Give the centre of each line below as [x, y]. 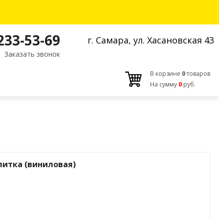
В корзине [166, 73]
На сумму [164, 84]
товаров [198, 73]
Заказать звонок [33, 54]
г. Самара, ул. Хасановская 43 [151, 40]
